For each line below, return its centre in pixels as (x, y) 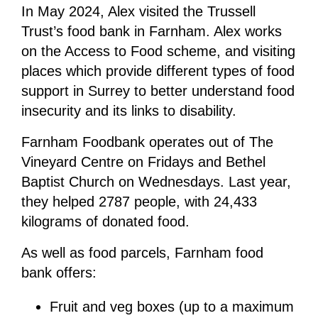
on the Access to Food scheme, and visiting (158, 51)
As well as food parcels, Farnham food (142, 252)
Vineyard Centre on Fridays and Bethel (143, 161)
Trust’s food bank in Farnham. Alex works (151, 31)
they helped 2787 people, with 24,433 (139, 201)
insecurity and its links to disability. (128, 110)
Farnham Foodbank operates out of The (147, 142)
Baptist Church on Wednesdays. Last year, (156, 181)
